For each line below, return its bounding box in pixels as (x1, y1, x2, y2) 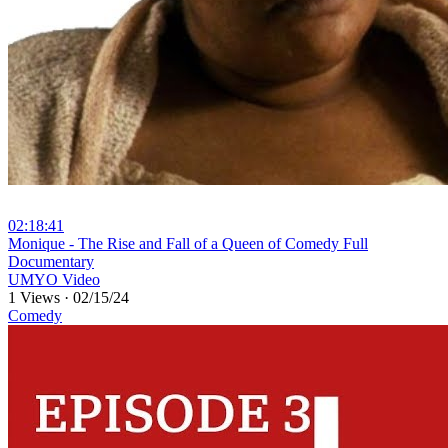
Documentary (8, 253, 94, 271)
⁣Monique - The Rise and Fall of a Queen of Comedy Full (8, 235, 368, 253)
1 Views (8, 289, 64, 307)
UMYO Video (8, 271, 100, 289)
